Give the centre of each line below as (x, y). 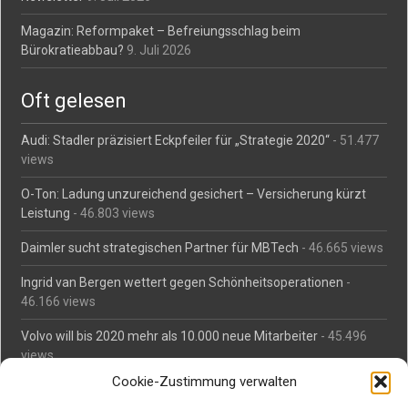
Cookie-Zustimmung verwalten (204, 382)
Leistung (46, 213)
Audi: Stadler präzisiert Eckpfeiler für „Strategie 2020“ (176, 140)
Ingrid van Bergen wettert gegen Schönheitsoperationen (183, 282)
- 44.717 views (289, 390)
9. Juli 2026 (159, 50)
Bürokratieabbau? (73, 50)
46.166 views (59, 301)
